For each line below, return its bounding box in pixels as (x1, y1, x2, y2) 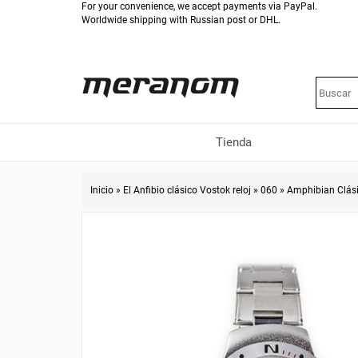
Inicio (90, 185, 113, 196)
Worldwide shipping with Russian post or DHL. (82, 14, 280, 26)
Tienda (215, 135, 252, 149)
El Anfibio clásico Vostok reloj (123, 185, 251, 196)
